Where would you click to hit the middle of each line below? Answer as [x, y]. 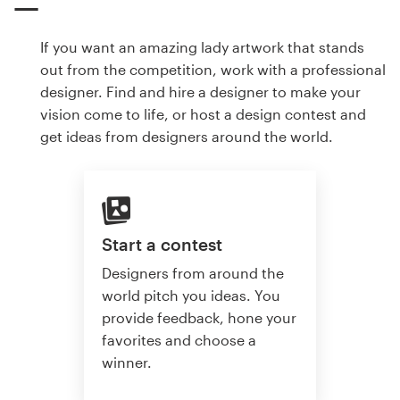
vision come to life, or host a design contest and [203, 114]
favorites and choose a [179, 340]
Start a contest [162, 244]
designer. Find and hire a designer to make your [200, 92]
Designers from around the [193, 273]
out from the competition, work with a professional [213, 70]
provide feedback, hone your [199, 318]
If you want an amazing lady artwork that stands [202, 47]
